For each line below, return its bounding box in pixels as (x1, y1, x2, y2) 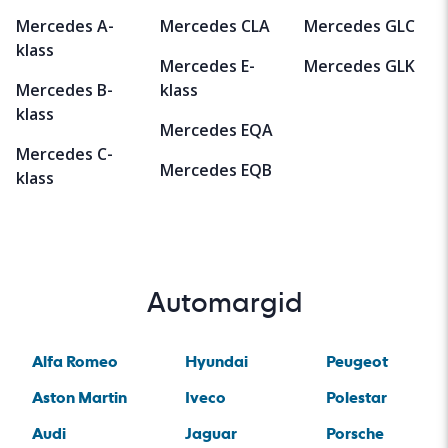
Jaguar (184, 424, 237, 444)
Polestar (326, 388, 387, 408)
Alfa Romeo (32, 352, 118, 372)
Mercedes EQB (160, 159, 272, 182)
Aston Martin (32, 388, 127, 408)
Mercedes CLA (160, 15, 270, 38)
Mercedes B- (16, 79, 113, 102)
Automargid (146, 285, 302, 320)
